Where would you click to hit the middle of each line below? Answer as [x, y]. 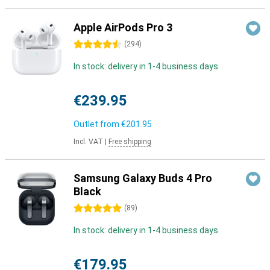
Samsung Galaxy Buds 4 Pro [143, 178]
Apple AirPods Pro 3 [123, 27]
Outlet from [97, 124]
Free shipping [130, 142]
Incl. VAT [88, 142]
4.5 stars [91, 45]
